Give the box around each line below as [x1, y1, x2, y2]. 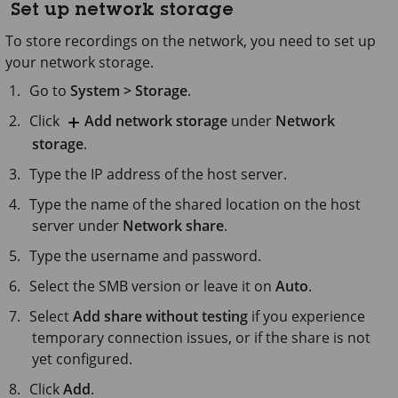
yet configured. [32, 349, 132, 370]
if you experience [248, 306, 366, 327]
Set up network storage [11, 3, 234, 21]
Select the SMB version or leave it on [29, 276, 276, 297]
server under [32, 216, 123, 236]
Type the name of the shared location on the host [29, 195, 362, 215]
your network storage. [5, 52, 154, 73]
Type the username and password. [29, 246, 262, 267]
